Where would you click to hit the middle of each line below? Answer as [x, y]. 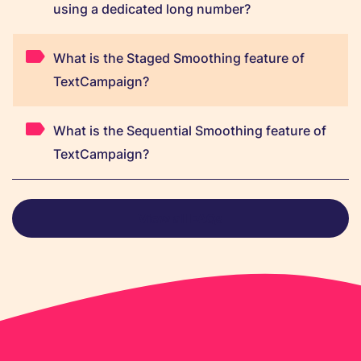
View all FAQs [180, 218]
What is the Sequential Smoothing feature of [189, 130]
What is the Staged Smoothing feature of [178, 58]
